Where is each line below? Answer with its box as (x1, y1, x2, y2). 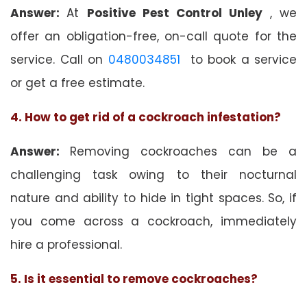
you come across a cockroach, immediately (10, 212, 297, 230)
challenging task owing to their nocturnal (10, 166, 297, 183)
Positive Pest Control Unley (86, 4, 270, 21)
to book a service (180, 51, 297, 68)
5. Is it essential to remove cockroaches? (10, 270, 258, 287)
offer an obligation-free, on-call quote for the (10, 27, 297, 45)
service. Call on (10, 51, 108, 68)
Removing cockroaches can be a (70, 143, 297, 160)
